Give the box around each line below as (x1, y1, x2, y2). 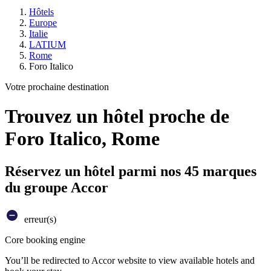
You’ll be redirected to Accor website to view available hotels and (5, 255, 255, 266)
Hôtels (29, 7, 54, 17)
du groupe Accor (5, 179, 108, 195)
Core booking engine (5, 234, 85, 245)
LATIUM (29, 39, 66, 50)
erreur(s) (22, 214, 56, 224)
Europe (29, 18, 57, 28)
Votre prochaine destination (5, 82, 109, 92)
